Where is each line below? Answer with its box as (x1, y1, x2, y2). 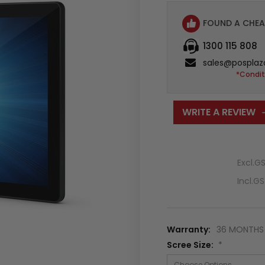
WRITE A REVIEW (182, 105, 256, 119)
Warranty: (166, 223, 211, 235)
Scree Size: (166, 238, 215, 251)
